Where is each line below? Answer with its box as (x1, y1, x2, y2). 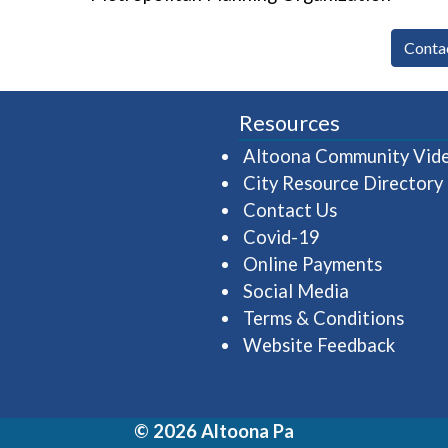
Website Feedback (243, 334, 395, 356)
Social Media (243, 280, 349, 302)
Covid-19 (243, 226, 320, 248)
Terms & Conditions (243, 307, 404, 329)
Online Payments (243, 253, 382, 275)
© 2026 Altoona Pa (134, 419, 294, 442)
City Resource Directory (243, 172, 443, 194)
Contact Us (243, 199, 337, 221)
